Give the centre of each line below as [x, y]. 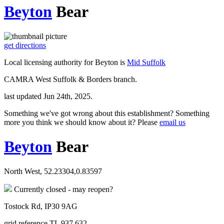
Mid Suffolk [146, 62]
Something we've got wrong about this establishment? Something [107, 113]
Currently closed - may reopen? [62, 189]
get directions [25, 45]
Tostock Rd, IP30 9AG [41, 206]
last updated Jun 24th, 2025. [48, 96]
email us [172, 122]
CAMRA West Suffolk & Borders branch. [70, 79]
